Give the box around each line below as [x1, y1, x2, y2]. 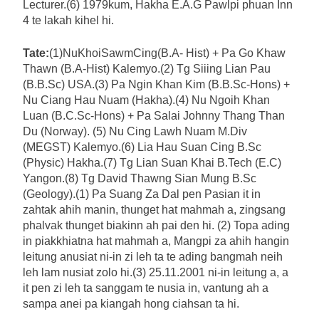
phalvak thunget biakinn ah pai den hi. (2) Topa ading [23, 219, 290, 231]
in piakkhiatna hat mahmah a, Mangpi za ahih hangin [23, 234, 289, 247]
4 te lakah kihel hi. [23, 14, 114, 26]
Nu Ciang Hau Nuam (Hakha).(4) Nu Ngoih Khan [23, 93, 270, 106]
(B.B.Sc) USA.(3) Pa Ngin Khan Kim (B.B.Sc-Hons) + [23, 78, 290, 90]
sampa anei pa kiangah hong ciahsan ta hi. [23, 297, 239, 310]
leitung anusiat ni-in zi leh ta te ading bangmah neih [23, 250, 283, 263]
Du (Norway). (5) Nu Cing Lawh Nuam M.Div [23, 125, 247, 137]
